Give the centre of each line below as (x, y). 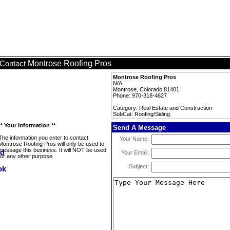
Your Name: (134, 139)
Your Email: (135, 152)
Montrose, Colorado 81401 (146, 89)
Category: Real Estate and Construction (162, 108)
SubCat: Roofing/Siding (141, 114)
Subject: (139, 166)
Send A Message (139, 128)
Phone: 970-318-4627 (140, 95)
